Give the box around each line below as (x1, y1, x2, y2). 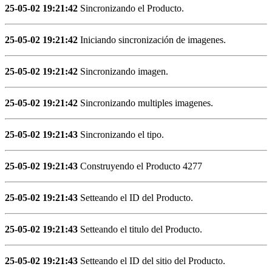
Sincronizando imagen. (78, 66, 168, 76)
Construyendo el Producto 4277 (78, 160, 202, 171)
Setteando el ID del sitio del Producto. (78, 255, 225, 266)
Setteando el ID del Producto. (78, 192, 193, 203)
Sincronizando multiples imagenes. (78, 97, 213, 108)
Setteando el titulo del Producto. (78, 223, 202, 234)
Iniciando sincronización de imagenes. (78, 34, 226, 45)
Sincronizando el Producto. (78, 2, 184, 13)
